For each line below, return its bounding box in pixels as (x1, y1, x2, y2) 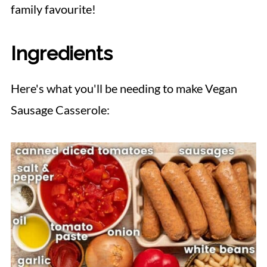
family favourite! (10, 1, 96, 16)
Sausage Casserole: (10, 102, 110, 117)
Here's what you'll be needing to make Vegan (10, 80, 237, 95)
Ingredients (10, 41, 113, 65)
